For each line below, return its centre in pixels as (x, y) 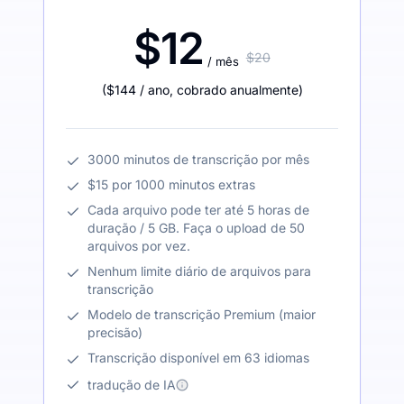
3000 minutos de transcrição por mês (198, 160)
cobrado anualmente (237, 90)
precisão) (115, 333)
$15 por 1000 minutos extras (171, 185)
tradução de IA (132, 384)
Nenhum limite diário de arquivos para (199, 271)
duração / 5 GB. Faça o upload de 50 (196, 228)
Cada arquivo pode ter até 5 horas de (198, 210)
